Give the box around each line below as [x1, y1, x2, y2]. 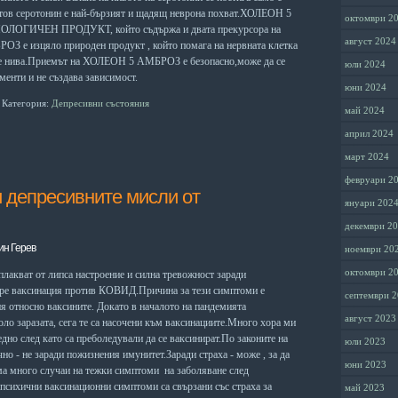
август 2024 [345, 36, 396, 47]
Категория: [2, 98, 52, 108]
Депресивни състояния [52, 98, 149, 108]
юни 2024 [345, 82, 386, 93]
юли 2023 [345, 336, 386, 347]
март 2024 [345, 151, 389, 163]
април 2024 [345, 128, 394, 139]
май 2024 [345, 105, 385, 116]
